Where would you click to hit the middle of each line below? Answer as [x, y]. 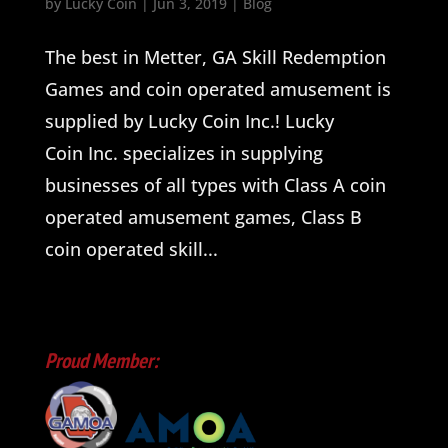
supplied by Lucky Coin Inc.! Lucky [189, 121]
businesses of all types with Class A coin [215, 185]
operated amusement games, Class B [203, 217]
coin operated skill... [131, 249]
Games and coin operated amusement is [217, 89]
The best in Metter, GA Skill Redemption [215, 57]
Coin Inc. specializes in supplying [183, 153]
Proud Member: [101, 361]
